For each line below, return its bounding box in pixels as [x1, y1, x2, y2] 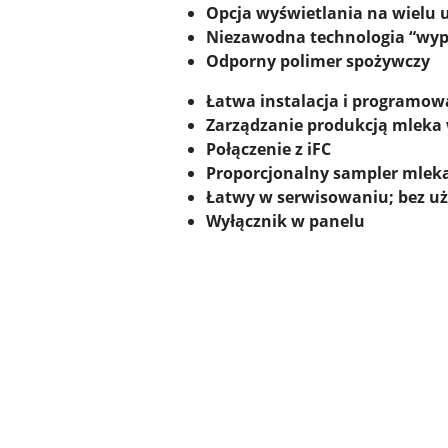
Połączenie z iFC [206, 138, 331, 161]
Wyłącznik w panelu [206, 210, 365, 233]
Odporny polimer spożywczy [206, 50, 430, 73]
